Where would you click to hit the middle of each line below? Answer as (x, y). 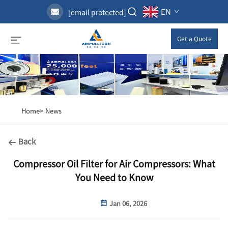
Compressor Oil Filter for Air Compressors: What (114, 163)
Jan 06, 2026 (127, 203)
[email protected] (97, 12)
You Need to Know (114, 177)
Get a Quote (194, 38)
